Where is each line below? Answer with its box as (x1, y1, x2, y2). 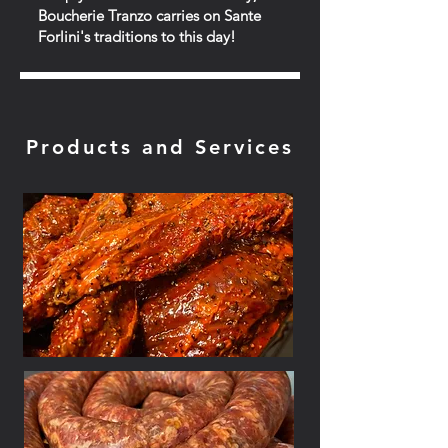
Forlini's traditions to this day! (38, 27, 236, 46)
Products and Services (26, 135, 294, 159)
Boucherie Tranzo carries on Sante (38, 6, 261, 25)
